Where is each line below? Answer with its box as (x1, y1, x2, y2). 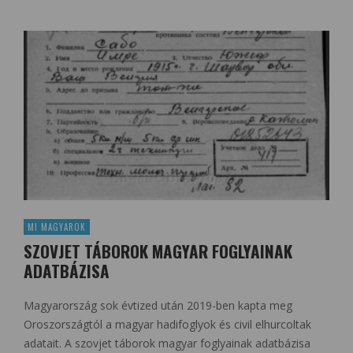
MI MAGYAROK (28, 221, 86, 234)
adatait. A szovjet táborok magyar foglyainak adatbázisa (24, 336, 310, 351)
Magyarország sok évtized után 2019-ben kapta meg (24, 298, 292, 314)
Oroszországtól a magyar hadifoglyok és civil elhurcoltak (24, 317, 311, 333)
